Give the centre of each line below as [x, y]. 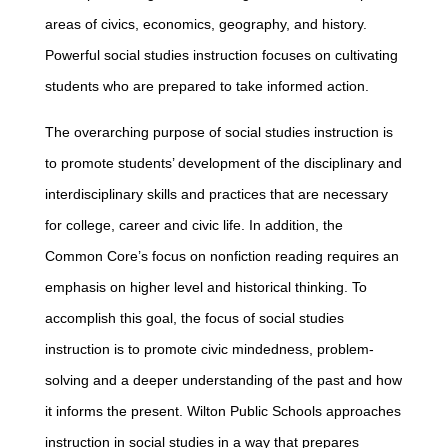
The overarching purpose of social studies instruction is [219, 132]
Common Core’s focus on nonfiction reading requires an [222, 256]
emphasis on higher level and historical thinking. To [206, 287]
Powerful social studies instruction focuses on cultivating [221, 55]
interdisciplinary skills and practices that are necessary [216, 194]
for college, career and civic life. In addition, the [194, 225]
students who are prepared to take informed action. [207, 86]
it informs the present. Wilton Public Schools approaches [223, 411]
